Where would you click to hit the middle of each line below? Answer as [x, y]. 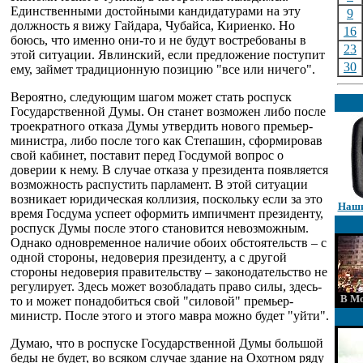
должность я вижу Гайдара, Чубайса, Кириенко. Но [153, 26]
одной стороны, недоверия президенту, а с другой [149, 257]
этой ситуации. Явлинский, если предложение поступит [168, 55]
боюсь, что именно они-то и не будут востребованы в [158, 40]
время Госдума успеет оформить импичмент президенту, [167, 214]
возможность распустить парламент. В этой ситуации [159, 184]
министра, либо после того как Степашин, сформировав [167, 141]
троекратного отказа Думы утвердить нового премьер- [162, 126]
